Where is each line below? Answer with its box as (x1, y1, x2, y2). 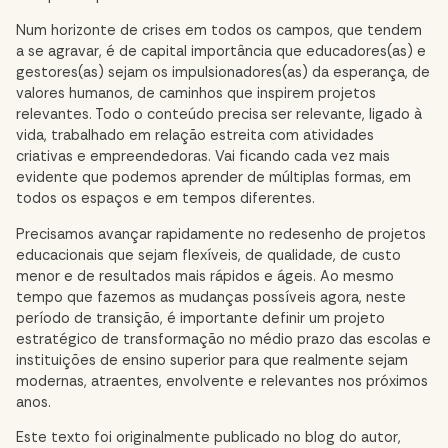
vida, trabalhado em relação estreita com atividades (16, 126, 374, 146)
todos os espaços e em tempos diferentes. (16, 189, 315, 209)
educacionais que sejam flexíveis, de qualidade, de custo (16, 245, 401, 265)
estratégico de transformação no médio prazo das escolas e (16, 329, 431, 349)
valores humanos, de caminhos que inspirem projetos (16, 84, 376, 104)
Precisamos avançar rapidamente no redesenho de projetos (16, 224, 426, 244)
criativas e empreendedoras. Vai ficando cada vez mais (16, 147, 390, 167)
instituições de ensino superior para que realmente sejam (16, 350, 408, 370)
